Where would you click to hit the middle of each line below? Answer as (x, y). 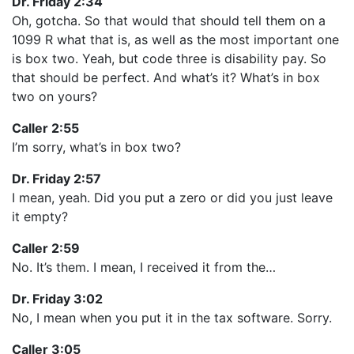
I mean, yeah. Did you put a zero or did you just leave (172, 198)
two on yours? (55, 96)
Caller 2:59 (46, 248)
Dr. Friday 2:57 (56, 179)
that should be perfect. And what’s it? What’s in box (166, 77)
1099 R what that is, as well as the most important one (175, 40)
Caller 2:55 (45, 128)
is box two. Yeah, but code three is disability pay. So (169, 58)
